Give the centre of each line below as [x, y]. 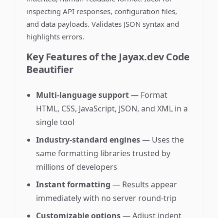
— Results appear [144, 184]
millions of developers [77, 167]
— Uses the [162, 140]
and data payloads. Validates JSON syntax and [103, 24]
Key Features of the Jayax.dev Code [108, 57]
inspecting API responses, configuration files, [102, 11]
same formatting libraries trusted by [103, 153]
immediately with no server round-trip [107, 198]
